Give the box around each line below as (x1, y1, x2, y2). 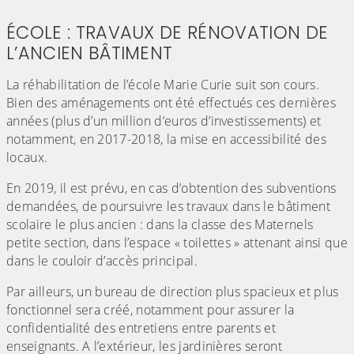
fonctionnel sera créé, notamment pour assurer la (6, 301, 295, 319)
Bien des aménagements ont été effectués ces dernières (6, 94, 336, 112)
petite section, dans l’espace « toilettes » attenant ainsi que (6, 234, 348, 252)
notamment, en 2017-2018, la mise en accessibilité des (6, 130, 326, 149)
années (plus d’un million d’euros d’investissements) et (6, 112, 322, 130)
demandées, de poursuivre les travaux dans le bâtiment (6, 198, 330, 216)
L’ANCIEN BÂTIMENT (6, 40, 173, 66)
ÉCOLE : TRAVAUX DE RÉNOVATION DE (6, 20, 329, 46)
